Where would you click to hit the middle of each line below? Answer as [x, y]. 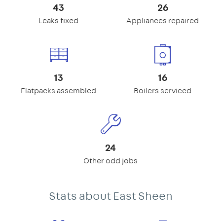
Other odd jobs [110, 160]
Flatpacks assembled [58, 90]
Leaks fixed [58, 20]
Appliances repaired [163, 20]
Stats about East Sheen [110, 195]
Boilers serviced [163, 90]
